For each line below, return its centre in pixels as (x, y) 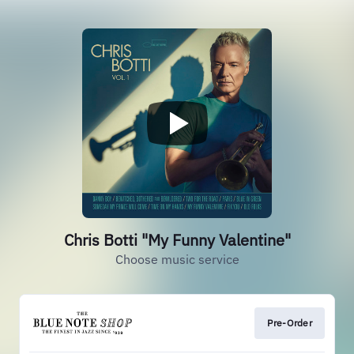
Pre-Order (290, 323)
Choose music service (177, 259)
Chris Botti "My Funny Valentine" (177, 240)
